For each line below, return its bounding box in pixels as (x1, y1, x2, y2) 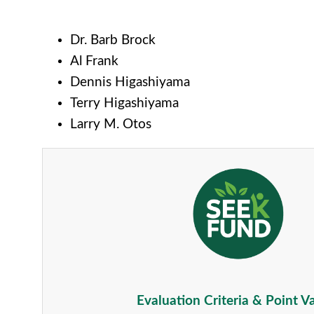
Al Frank (70, 55, 118, 69)
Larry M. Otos (70, 118, 151, 132)
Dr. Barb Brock (70, 34, 156, 48)
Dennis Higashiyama (70, 76, 190, 90)
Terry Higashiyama (70, 97, 179, 111)
